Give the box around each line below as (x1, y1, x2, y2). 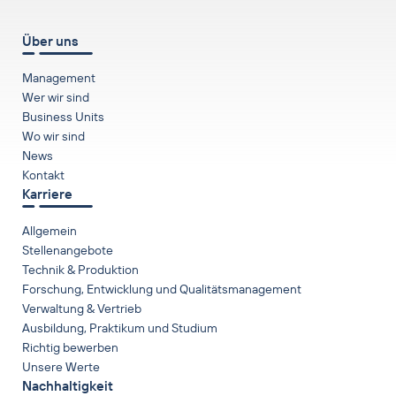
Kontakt (22, 167, 65, 184)
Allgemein (22, 223, 77, 240)
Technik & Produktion (22, 262, 139, 278)
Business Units (22, 109, 104, 126)
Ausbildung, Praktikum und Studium (22, 320, 217, 337)
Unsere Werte (22, 359, 100, 376)
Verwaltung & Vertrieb (22, 301, 141, 317)
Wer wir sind (22, 89, 89, 106)
